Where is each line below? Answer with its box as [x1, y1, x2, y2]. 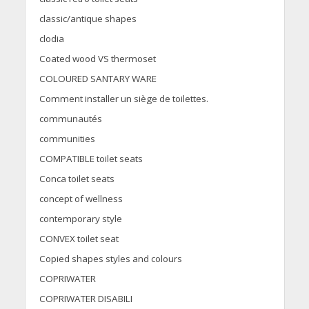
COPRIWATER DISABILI [39, 292, 132, 306]
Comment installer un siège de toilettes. [39, 92, 208, 106]
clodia [39, 32, 64, 46]
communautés [39, 112, 102, 126]
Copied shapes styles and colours [39, 252, 182, 266]
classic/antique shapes [39, 12, 137, 26]
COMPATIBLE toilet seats [39, 152, 143, 166]
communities [39, 132, 95, 146]
